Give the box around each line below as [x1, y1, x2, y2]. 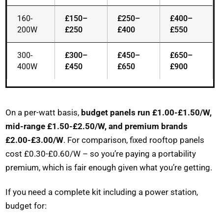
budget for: [5, 201, 47, 211]
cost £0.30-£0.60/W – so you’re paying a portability [5, 149, 196, 159]
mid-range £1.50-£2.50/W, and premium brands [5, 121, 188, 132]
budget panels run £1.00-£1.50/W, [81, 108, 212, 118]
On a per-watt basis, [5, 108, 82, 118]
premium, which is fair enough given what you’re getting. [5, 163, 213, 173]
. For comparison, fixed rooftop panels [63, 135, 205, 145]
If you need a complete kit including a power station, [5, 187, 198, 197]
